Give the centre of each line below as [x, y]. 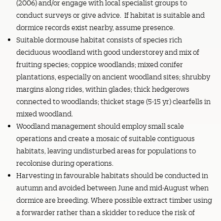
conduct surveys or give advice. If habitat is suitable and [110, 15]
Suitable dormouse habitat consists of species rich [99, 40]
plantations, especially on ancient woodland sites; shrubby [113, 77]
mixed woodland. [44, 114]
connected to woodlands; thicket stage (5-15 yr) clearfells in [113, 101]
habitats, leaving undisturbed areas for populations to [106, 151]
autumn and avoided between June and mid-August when [112, 188]
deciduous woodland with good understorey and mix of [108, 52]
